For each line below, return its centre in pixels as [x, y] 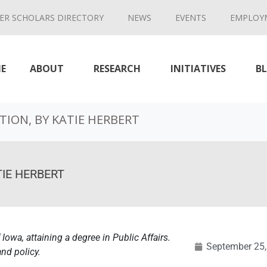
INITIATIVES [198, 69]
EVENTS [191, 18]
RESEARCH [117, 69]
